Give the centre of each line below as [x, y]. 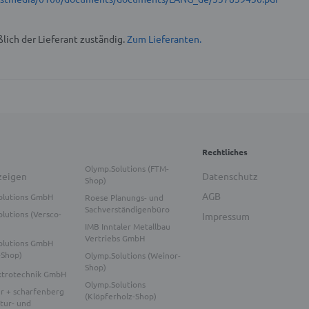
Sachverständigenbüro [127, 209]
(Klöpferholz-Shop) [120, 296]
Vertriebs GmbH [114, 238]
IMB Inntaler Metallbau [127, 227]
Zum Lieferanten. [164, 39]
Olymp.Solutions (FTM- [127, 169]
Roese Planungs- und [124, 198]
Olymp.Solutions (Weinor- [132, 256]
